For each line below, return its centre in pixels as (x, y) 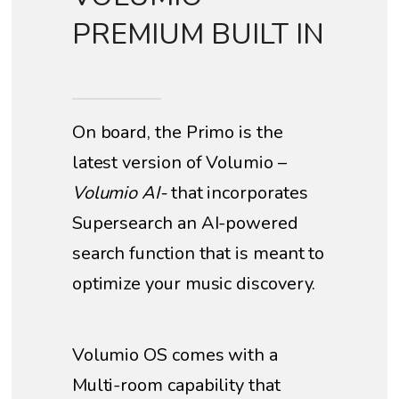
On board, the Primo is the (177, 133)
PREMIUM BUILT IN (198, 35)
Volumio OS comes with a (175, 355)
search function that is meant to (198, 254)
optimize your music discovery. (194, 284)
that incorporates (237, 193)
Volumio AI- (119, 193)
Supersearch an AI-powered (185, 224)
